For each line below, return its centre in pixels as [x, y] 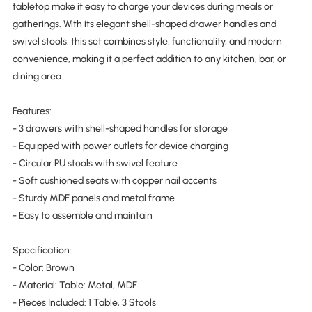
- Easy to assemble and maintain [82, 215]
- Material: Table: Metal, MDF [75, 285]
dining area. [38, 76]
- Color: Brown [43, 267]
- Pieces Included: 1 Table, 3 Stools [84, 302]
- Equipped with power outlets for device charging [120, 146]
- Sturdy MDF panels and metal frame [93, 198]
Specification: [42, 250]
